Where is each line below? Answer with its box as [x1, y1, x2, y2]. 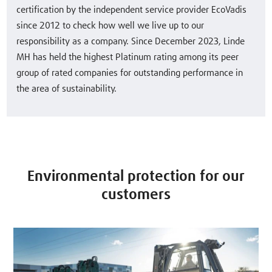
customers [101, 187, 171, 202]
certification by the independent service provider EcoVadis [16, 5, 247, 15]
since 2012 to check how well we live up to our [16, 21, 205, 30]
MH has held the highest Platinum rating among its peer [16, 52, 239, 62]
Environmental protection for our [27, 169, 245, 184]
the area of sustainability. [16, 84, 117, 93]
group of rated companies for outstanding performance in [16, 68, 243, 78]
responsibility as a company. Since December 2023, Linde [16, 36, 245, 46]
